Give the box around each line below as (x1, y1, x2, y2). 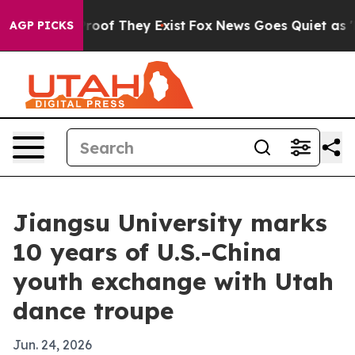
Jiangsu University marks (13, 208, 327, 238)
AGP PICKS (10, 18, 74, 32)
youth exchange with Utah (13, 266, 334, 296)
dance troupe (13, 296, 174, 326)
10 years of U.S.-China (13, 237, 281, 267)
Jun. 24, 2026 (13, 337, 92, 353)
